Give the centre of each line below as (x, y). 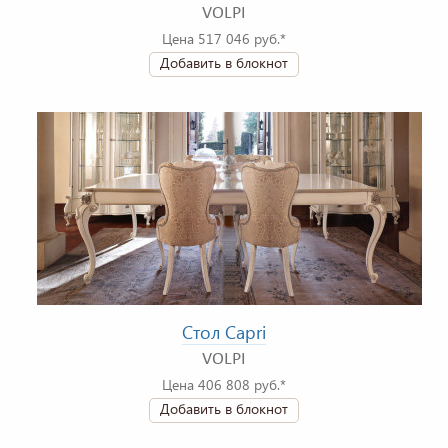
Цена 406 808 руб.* (224, 385)
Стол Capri (224, 332)
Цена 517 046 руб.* (224, 39)
